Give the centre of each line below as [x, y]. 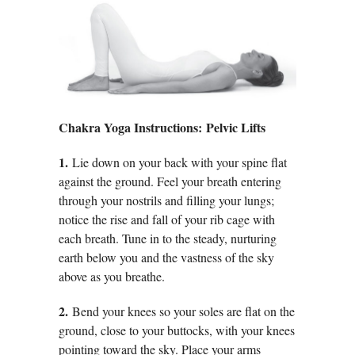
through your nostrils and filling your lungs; [166, 200]
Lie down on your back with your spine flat [179, 162]
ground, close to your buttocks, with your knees [177, 330]
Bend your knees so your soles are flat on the [183, 311]
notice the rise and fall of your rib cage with [167, 219]
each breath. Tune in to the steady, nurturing [168, 239]
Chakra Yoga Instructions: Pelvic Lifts [162, 128]
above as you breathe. [112, 277]
